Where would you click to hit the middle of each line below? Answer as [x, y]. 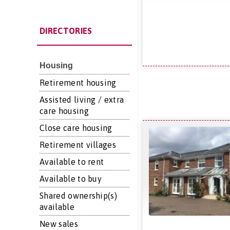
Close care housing [76, 128]
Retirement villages [78, 145]
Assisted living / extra [82, 100]
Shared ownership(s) [79, 196]
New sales [59, 224]
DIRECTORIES [66, 31]
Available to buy [71, 179]
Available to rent [72, 162]
